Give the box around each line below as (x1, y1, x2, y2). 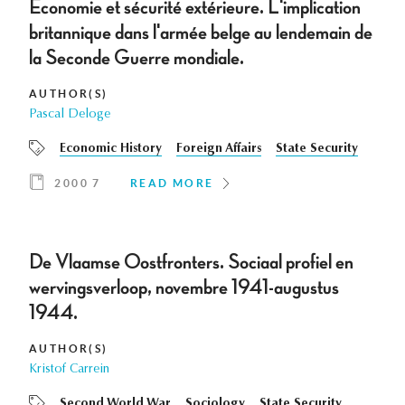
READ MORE (130, 177, 214, 190)
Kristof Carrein (29, 363, 109, 377)
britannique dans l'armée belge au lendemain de (29, 22, 372, 44)
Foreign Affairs (176, 143, 261, 156)
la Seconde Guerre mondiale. (29, 47, 244, 70)
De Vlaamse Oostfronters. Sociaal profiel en (29, 251, 353, 274)
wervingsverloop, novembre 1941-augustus (29, 277, 339, 299)
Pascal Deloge (29, 108, 110, 122)
